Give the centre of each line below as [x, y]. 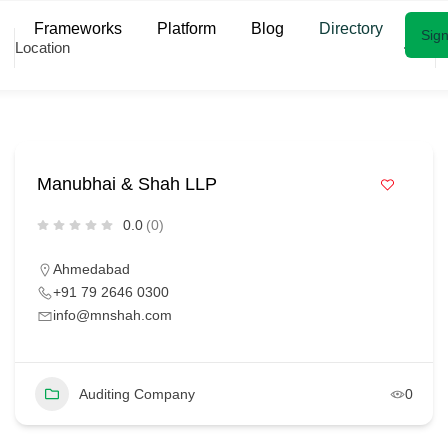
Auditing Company [136, 394]
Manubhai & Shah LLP [126, 184]
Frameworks [78, 28]
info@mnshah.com [112, 315]
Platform [187, 28]
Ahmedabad [91, 269]
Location [42, 47]
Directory [351, 28]
